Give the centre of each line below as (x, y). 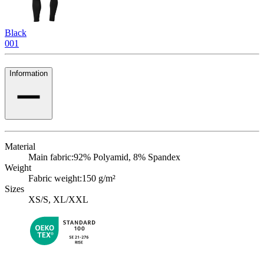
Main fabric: (51, 157)
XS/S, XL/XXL (58, 199)
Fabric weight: (55, 178)
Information (29, 73)
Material (20, 146)
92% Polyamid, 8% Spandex (127, 157)
